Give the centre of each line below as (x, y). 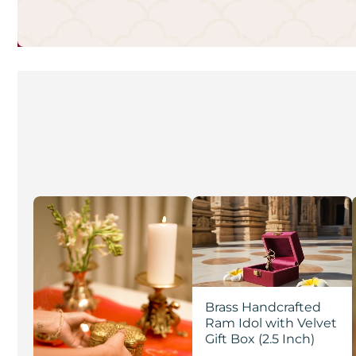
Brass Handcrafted (263, 307)
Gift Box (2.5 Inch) (260, 339)
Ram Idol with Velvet (271, 323)
